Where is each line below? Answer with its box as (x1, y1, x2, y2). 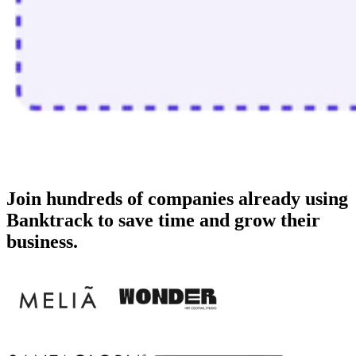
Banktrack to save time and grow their (6, 209, 320, 230)
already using (234, 188, 348, 209)
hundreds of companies (46, 188, 234, 209)
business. (6, 230, 78, 252)
